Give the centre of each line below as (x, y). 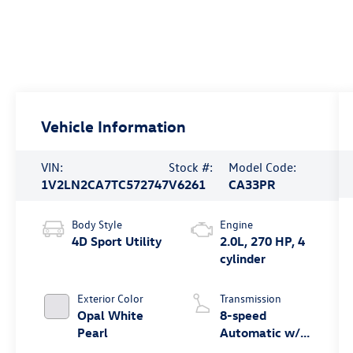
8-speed (243, 316)
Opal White (111, 316)
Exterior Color (111, 299)
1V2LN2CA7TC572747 (105, 185)
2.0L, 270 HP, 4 (262, 242)
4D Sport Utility (117, 242)
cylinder (242, 259)
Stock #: (191, 167)
